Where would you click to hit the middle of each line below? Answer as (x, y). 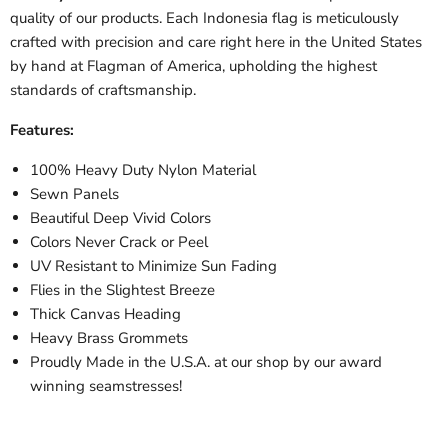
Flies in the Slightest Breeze (122, 290)
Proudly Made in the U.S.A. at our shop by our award (206, 362)
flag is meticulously (335, 18)
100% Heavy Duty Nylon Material (143, 170)
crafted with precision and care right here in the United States (216, 42)
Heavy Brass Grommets (109, 338)
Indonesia (233, 18)
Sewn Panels (74, 194)
